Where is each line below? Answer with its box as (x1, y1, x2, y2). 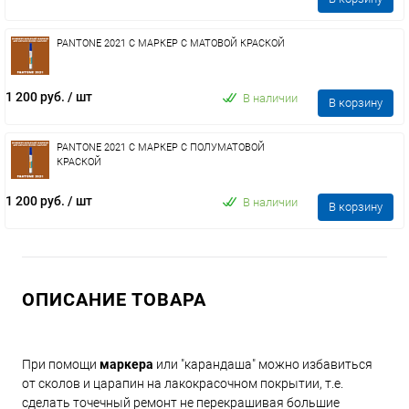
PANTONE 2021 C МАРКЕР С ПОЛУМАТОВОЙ (57, 142, 265, 153)
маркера (100, 357, 153, 372)
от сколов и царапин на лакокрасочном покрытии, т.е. (22, 376, 343, 391)
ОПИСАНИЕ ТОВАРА (22, 288, 206, 310)
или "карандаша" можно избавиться (153, 357, 372, 372)
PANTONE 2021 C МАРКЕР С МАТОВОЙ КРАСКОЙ (57, 37, 285, 49)
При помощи (22, 357, 100, 372)
